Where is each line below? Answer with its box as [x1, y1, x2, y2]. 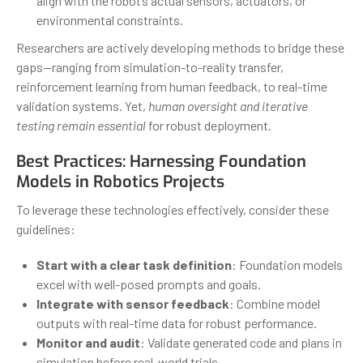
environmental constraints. [36, 11, 183, 28]
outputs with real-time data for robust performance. [36, 314, 317, 331]
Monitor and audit [36, 334, 140, 350]
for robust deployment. [146, 117, 271, 133]
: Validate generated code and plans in [140, 334, 342, 350]
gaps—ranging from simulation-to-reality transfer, [16, 58, 284, 75]
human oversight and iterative [148, 97, 308, 113]
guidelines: [16, 220, 75, 237]
